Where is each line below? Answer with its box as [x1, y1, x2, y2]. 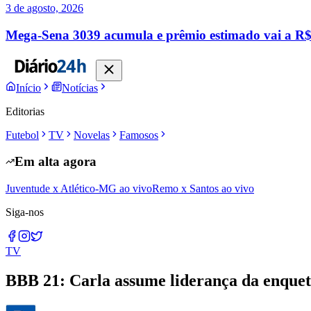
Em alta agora [15, 154, 96, 169]
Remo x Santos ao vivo [152, 182, 254, 194]
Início [16, 81, 41, 94]
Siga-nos [6, 205, 44, 218]
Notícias [62, 81, 98, 94]
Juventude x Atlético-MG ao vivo [6, 182, 152, 194]
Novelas [74, 128, 110, 141]
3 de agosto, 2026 [6, 2, 83, 15]
